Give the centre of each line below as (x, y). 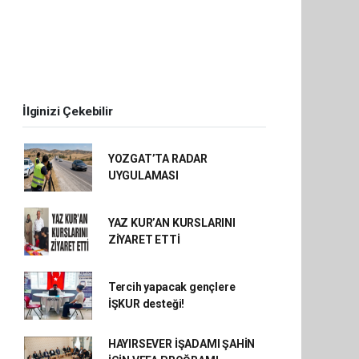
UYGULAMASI (143, 175)
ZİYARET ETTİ (144, 239)
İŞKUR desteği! (146, 303)
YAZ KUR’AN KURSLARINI (171, 222)
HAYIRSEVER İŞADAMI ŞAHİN (182, 343)
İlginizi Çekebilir (68, 111)
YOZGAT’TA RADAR (157, 158)
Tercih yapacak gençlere (171, 286)
